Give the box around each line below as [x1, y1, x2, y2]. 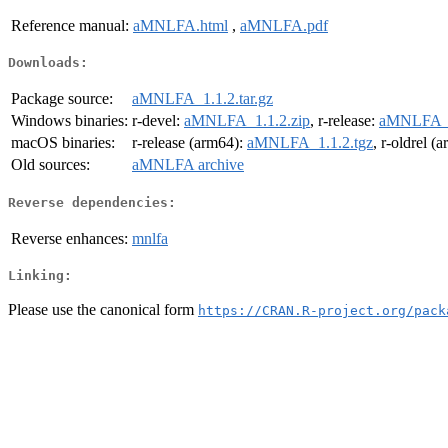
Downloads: [8, 55, 88, 71]
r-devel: [132, 112, 184, 130]
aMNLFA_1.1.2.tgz [247, 134, 373, 152]
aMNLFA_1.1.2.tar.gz [132, 90, 273, 108]
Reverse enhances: [11, 229, 128, 247]
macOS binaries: [11, 134, 115, 152]
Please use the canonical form [8, 300, 198, 318]
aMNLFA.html [133, 16, 228, 34]
